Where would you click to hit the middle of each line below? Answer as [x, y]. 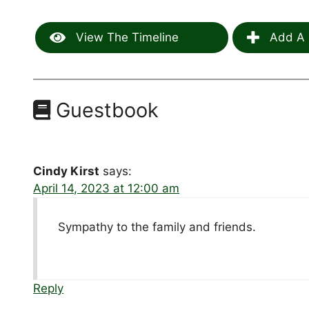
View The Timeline [126, 38]
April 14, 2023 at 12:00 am [107, 189]
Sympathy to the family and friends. [157, 227]
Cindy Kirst [67, 171]
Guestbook [105, 110]
